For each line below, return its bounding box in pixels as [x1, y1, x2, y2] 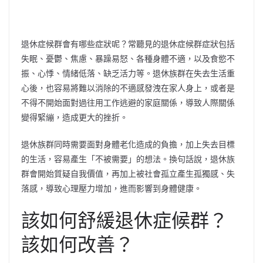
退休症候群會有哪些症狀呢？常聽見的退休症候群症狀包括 [21, 38, 235, 49]
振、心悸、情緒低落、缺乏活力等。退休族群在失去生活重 [21, 67, 235, 79]
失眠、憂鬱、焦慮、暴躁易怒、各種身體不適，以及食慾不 [21, 52, 235, 64]
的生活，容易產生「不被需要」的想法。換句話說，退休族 [21, 153, 235, 164]
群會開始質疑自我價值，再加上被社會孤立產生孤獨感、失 [21, 167, 235, 179]
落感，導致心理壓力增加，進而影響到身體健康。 [21, 182, 202, 194]
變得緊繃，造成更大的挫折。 [21, 111, 128, 123]
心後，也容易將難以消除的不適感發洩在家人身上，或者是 [21, 82, 235, 93]
